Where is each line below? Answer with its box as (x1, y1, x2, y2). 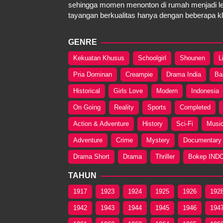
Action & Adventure (73, 119, 129, 127)
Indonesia (191, 87, 219, 95)
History (142, 119, 163, 127)
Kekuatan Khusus (73, 54, 124, 62)
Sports (147, 103, 166, 111)
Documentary (183, 136, 222, 144)
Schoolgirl (138, 54, 166, 62)
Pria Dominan (73, 70, 112, 78)
